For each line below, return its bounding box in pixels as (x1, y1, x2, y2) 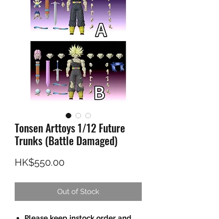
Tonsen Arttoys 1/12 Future (15, 120, 125, 136)
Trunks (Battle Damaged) (15, 132, 117, 149)
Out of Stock (57, 187, 99, 197)
